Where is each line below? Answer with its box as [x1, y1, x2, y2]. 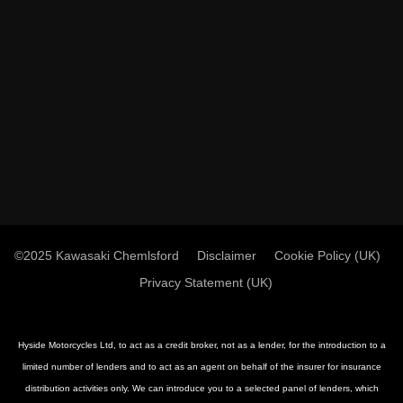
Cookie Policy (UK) [273, 248, 381, 264]
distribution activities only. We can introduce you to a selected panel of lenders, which [24, 382, 379, 393]
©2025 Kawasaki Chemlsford [13, 248, 179, 264]
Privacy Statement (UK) [139, 275, 273, 291]
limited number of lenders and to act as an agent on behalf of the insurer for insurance [22, 361, 381, 372]
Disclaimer [196, 248, 256, 264]
